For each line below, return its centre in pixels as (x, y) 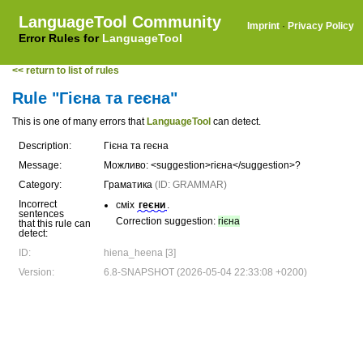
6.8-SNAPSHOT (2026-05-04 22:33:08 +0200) (205, 272)
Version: (36, 272)
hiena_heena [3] (140, 253)
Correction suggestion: (167, 221)
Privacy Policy (321, 26)
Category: (40, 185)
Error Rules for (60, 38)
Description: (45, 146)
